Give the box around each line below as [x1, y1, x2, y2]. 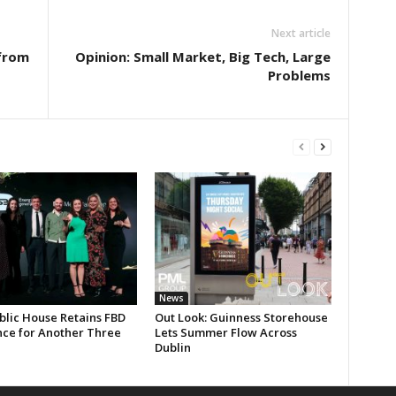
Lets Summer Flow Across [154, 324, 297, 340]
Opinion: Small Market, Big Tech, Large [74, 47, 331, 65]
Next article [270, 25, 331, 41]
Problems [267, 65, 331, 84]
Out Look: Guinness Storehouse [154, 308, 328, 325]
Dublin [154, 339, 191, 355]
